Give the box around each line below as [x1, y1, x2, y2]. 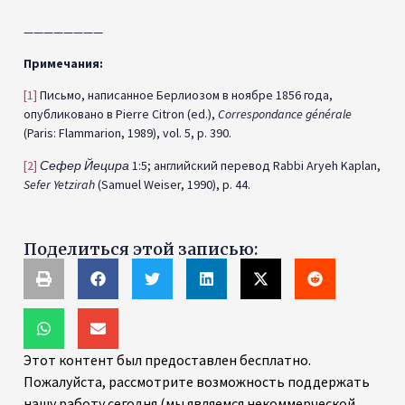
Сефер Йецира [40, 156, 129, 174]
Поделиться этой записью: [24, 238, 272, 259]
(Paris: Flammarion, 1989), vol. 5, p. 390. [24, 125, 231, 142]
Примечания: [24, 55, 103, 72]
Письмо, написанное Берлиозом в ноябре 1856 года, [37, 87, 333, 104]
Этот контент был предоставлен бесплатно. [24, 350, 311, 369]
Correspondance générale [218, 106, 352, 123]
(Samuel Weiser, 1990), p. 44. [95, 175, 250, 193]
